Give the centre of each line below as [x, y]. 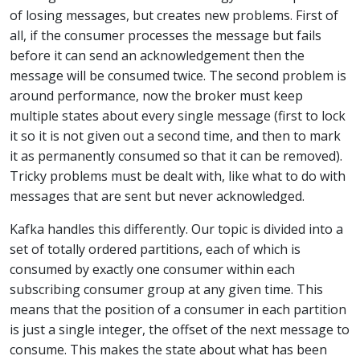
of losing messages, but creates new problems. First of [174, 15]
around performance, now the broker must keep [156, 95]
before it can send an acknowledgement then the [157, 55]
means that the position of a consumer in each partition [178, 309]
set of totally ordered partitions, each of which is [155, 249]
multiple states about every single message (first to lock [178, 115]
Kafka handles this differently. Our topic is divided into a [176, 229]
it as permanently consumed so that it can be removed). [176, 155]
